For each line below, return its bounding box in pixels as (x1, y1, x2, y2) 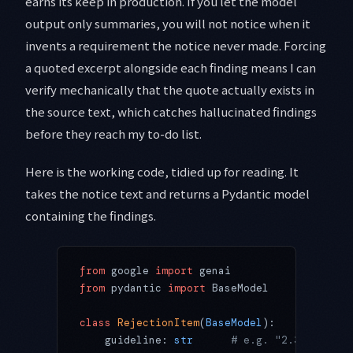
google (105, 264, 155, 278)
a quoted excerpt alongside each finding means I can (25, 59, 316, 76)
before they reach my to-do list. (25, 125, 202, 143)
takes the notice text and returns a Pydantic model (25, 185, 310, 203)
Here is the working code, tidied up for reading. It (25, 163, 299, 180)
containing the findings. (25, 207, 156, 225)
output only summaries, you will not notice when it (25, 15, 310, 32)
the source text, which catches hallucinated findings (25, 103, 317, 121)
